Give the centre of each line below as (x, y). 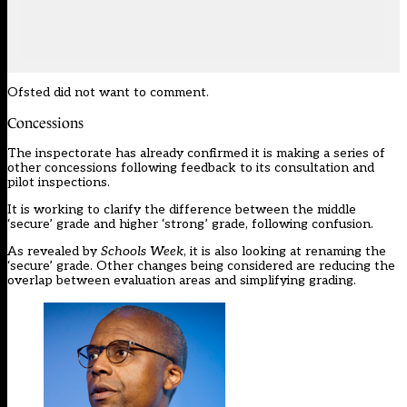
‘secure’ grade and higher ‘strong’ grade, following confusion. (190, 224)
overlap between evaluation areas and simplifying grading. (182, 281)
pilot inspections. (59, 183)
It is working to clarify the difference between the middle (182, 210)
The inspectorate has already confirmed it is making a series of (196, 154)
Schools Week (142, 252)
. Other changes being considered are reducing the (243, 266)
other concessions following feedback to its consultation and (191, 168)
